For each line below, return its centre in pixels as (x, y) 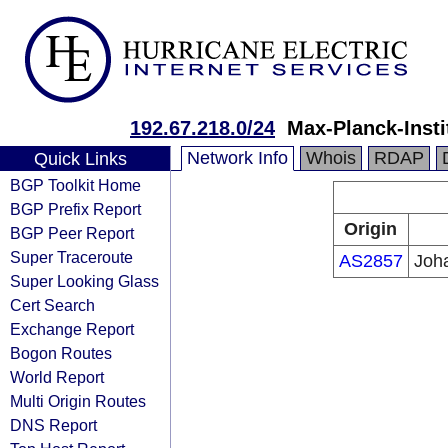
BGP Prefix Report (75, 209)
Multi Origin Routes (78, 401)
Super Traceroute (71, 257)
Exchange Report (72, 329)
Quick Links (80, 159)
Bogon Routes (61, 353)
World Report (57, 377)
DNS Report (53, 425)
